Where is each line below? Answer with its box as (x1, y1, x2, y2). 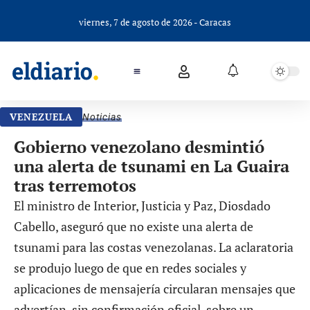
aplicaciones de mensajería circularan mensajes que (14, 280, 295, 297)
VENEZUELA (10, 110, 73, 123)
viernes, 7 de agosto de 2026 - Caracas (79, 17, 231, 28)
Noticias (82, 111, 122, 122)
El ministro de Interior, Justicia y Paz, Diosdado (14, 197, 271, 214)
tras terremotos (14, 174, 136, 197)
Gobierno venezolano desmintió (14, 136, 264, 158)
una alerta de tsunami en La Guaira (14, 155, 289, 177)
